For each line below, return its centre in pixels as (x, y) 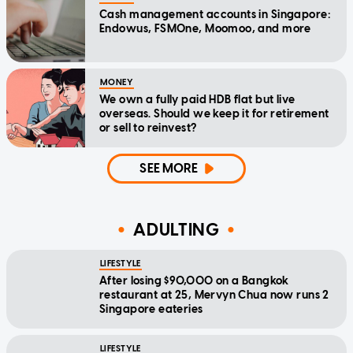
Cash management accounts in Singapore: (215, 15)
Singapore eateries (151, 310)
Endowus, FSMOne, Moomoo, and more (205, 29)
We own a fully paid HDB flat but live (197, 100)
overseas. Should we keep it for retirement (214, 114)
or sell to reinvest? (148, 128)
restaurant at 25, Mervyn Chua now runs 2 (214, 295)
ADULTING (176, 229)
